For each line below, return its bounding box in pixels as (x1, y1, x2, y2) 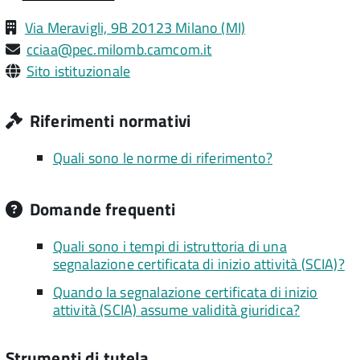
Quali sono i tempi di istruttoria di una (52, 235, 287, 257)
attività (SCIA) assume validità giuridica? (52, 298, 301, 321)
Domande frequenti (25, 196, 176, 222)
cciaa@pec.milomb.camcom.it (26, 39, 212, 60)
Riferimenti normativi (25, 108, 191, 133)
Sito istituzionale (26, 60, 131, 82)
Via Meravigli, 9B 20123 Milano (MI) (24, 17, 246, 39)
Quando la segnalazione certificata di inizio (52, 280, 318, 303)
